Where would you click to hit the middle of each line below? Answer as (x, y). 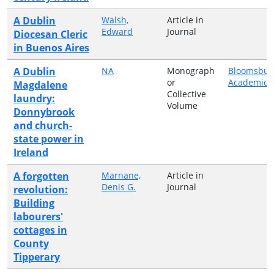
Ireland (31, 152)
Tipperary (37, 257)
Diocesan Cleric (50, 34)
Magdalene (40, 85)
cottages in (40, 230)
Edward (117, 31)
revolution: (41, 189)
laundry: (34, 98)
